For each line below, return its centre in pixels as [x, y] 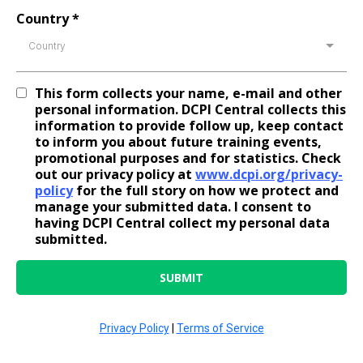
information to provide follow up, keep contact [189, 126]
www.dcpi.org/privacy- [269, 174]
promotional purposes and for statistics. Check [188, 158]
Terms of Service [220, 328]
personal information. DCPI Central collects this [190, 109]
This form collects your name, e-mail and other [188, 93]
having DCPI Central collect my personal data [182, 223]
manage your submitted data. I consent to [173, 207]
